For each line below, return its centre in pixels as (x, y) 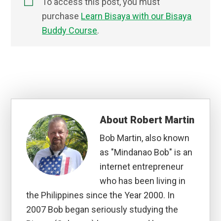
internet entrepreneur (142, 167)
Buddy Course (70, 31)
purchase (62, 16)
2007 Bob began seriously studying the (102, 210)
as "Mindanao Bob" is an (146, 152)
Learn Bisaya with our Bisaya (136, 16)
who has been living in (143, 181)
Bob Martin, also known (145, 138)
